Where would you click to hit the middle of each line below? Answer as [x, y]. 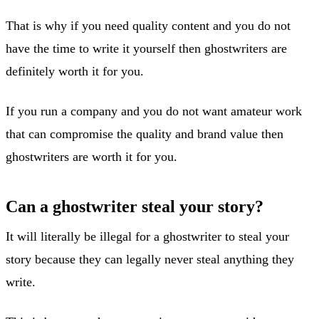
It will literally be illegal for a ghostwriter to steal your [147, 236]
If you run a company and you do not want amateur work [154, 111]
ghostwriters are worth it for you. [91, 156]
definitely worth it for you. [75, 71]
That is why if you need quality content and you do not [148, 25]
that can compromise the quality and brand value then [145, 134]
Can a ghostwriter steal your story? [135, 206]
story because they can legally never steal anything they [150, 259]
